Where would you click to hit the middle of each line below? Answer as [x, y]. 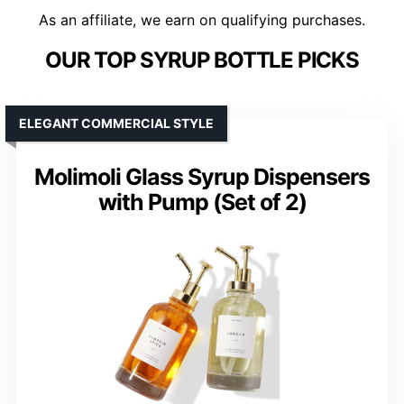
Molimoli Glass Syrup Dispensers [202, 176]
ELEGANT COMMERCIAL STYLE [116, 123]
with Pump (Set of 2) [202, 202]
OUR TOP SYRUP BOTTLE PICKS [202, 60]
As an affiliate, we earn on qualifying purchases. [202, 19]
